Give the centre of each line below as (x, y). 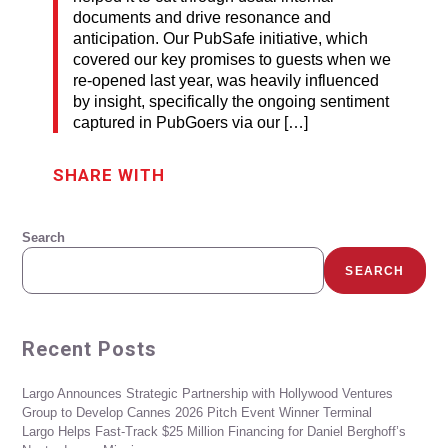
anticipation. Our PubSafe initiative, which (220, 39)
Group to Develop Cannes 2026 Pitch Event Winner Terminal (197, 413)
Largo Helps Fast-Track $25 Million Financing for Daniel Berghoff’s (214, 432)
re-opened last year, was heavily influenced (225, 81)
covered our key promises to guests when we (231, 60)
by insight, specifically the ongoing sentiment (230, 102)
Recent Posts (90, 349)
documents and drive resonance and (201, 18)
